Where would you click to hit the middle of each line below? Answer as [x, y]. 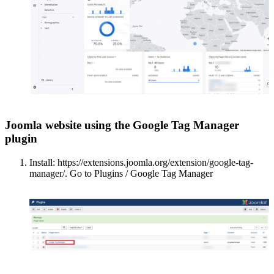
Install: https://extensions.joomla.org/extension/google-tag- [141, 162]
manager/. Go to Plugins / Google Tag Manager [121, 173]
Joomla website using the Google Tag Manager [122, 125]
